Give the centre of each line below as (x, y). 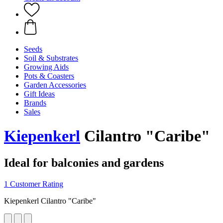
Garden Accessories (55, 85)
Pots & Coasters (49, 76)
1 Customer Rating (34, 184)
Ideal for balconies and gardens (84, 163)
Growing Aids (46, 67)
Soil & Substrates (51, 58)
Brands (35, 103)
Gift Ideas (39, 94)
